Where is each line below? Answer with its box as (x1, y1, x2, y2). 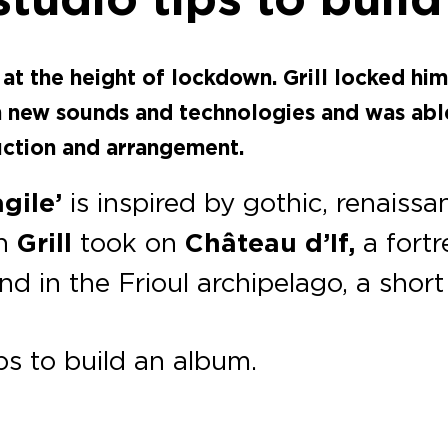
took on (72, 226, 186, 259)
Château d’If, (185, 226, 356, 261)
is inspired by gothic (62, 186, 323, 219)
